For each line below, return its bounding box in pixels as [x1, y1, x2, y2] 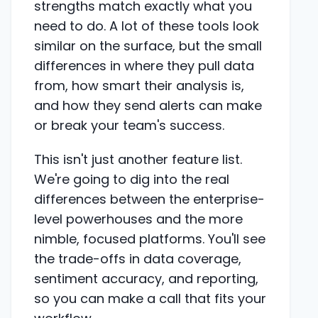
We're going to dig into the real [34, 170, 229, 188]
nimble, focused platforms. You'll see [34, 229, 265, 248]
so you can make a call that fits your [34, 289, 266, 307]
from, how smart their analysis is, [34, 76, 244, 94]
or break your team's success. [34, 116, 224, 134]
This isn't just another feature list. [34, 150, 242, 168]
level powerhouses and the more [34, 209, 243, 228]
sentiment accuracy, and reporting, [34, 269, 258, 287]
